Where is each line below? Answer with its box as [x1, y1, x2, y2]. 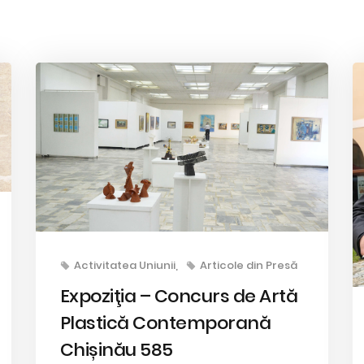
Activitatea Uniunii [73, 258, 175, 274]
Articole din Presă [199, 258, 297, 274]
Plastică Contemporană [59, 310, 271, 336]
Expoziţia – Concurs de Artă [59, 284, 298, 310]
